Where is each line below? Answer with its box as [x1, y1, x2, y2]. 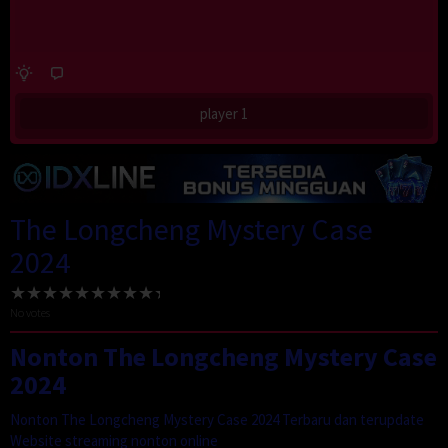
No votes [10, 304, 50, 320]
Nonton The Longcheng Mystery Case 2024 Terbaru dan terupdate [10, 409, 424, 429]
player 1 [200, 104, 248, 124]
